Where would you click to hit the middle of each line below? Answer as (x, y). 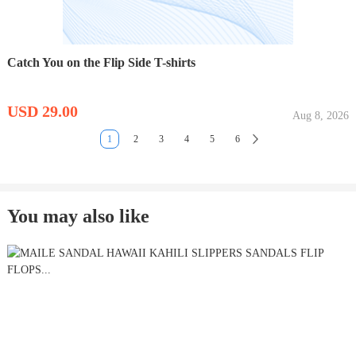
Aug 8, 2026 (321, 115)
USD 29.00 (42, 111)
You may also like (78, 216)
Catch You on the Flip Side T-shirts (101, 62)
